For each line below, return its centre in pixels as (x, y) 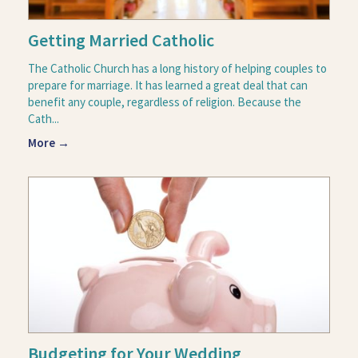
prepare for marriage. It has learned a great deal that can (168, 85)
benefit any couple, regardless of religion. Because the (165, 101)
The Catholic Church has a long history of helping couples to (177, 68)
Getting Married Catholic (121, 40)
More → (49, 142)
